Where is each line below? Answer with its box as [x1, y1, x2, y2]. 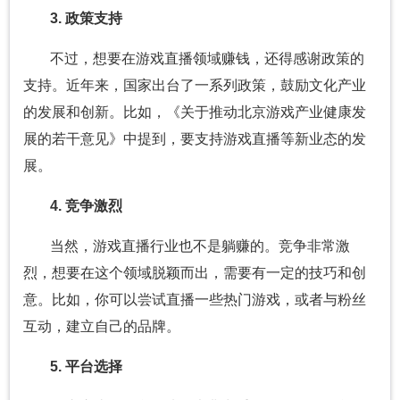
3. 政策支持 [50, 10, 122, 26]
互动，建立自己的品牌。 [23, 318, 180, 334]
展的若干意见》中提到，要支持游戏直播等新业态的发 [23, 130, 366, 146]
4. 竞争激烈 [50, 197, 122, 213]
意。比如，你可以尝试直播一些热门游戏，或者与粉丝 [23, 291, 366, 307]
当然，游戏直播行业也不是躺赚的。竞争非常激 [50, 237, 350, 254]
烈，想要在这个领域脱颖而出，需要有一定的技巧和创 [23, 264, 366, 280]
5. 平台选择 [50, 358, 122, 374]
